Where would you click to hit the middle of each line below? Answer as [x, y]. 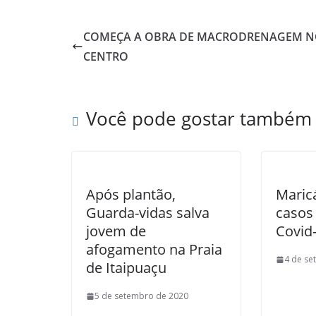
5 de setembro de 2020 [141, 296]
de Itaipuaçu [126, 268]
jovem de [116, 231]
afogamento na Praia [154, 249]
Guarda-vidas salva [148, 213]
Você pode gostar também [199, 119]
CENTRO [106, 56]
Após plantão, [131, 194]
